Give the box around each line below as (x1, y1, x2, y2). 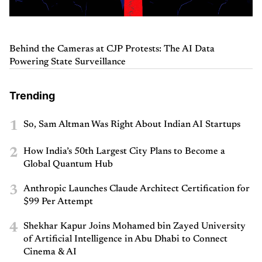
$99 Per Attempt (23, 196, 93, 206)
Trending (9, 89, 55, 102)
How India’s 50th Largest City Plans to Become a (23, 146, 225, 156)
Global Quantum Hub (23, 159, 113, 169)
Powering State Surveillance (9, 57, 126, 67)
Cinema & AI (23, 247, 77, 257)
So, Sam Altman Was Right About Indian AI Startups (23, 119, 240, 129)
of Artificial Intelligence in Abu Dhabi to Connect (23, 234, 227, 244)
